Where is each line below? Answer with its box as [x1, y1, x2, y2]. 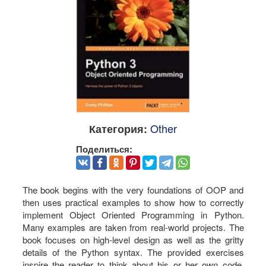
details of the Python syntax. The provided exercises [22, 245, 244, 258]
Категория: [89, 121, 147, 137]
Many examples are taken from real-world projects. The [22, 220, 244, 233]
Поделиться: [76, 142, 132, 156]
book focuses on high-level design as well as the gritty [22, 233, 244, 246]
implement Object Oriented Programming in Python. [22, 208, 244, 221]
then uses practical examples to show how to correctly [22, 195, 244, 208]
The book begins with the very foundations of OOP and [22, 183, 244, 196]
